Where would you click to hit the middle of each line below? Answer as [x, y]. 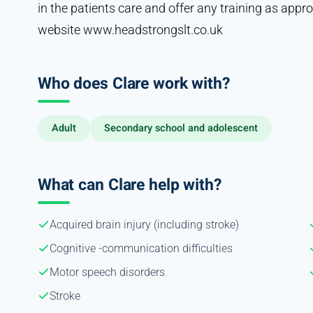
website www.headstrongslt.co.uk [130, 29]
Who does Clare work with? [133, 83]
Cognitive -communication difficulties [141, 248]
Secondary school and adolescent [181, 128]
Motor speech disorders [107, 272]
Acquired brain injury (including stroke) [144, 224]
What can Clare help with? [129, 185]
